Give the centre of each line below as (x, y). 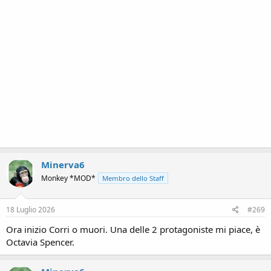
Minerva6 (63, 165)
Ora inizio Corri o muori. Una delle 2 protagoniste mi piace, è (133, 229)
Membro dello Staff (133, 178)
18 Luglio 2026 (31, 209)
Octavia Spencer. (40, 242)
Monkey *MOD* (68, 178)
